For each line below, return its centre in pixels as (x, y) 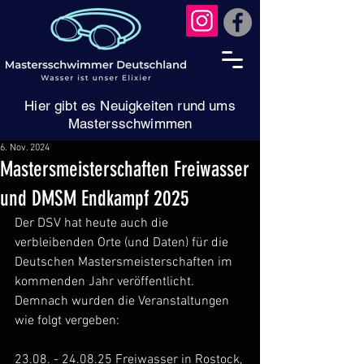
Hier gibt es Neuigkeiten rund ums (130, 106)
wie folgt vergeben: (69, 321)
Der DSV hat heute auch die (93, 223)
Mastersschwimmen (130, 123)
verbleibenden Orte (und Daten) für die (123, 243)
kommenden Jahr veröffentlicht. (104, 282)
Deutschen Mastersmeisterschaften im (125, 262)
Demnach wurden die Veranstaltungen (123, 301)
